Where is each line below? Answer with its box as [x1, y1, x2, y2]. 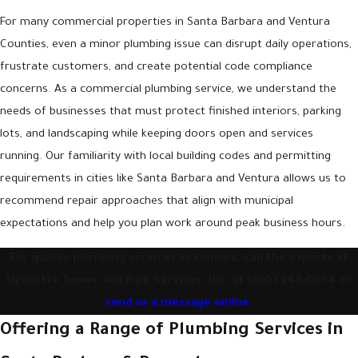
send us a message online [105, 297, 249, 311]
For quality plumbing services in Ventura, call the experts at [10, 253, 348, 266]
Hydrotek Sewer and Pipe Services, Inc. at [6, 275, 247, 288]
